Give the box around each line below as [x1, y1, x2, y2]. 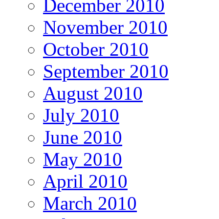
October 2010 [43, 38, 149, 60]
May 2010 [43, 148, 122, 170]
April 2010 [43, 170, 128, 192]
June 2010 [43, 126, 122, 148]
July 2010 [43, 104, 119, 126]
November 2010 [43, 16, 168, 38]
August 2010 [43, 82, 143, 104]
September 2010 [43, 60, 169, 82]
